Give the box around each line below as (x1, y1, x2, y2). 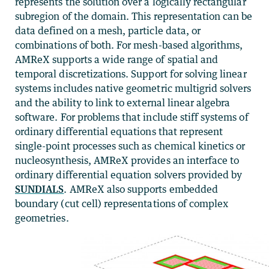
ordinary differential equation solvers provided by (15, 168, 243, 181)
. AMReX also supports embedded (64, 183, 218, 195)
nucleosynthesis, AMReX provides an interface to (15, 154, 240, 166)
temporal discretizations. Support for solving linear (15, 67, 247, 80)
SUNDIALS (15, 183, 64, 195)
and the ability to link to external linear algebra (15, 96, 231, 109)
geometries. (15, 211, 69, 224)
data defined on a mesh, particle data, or (15, 24, 201, 37)
